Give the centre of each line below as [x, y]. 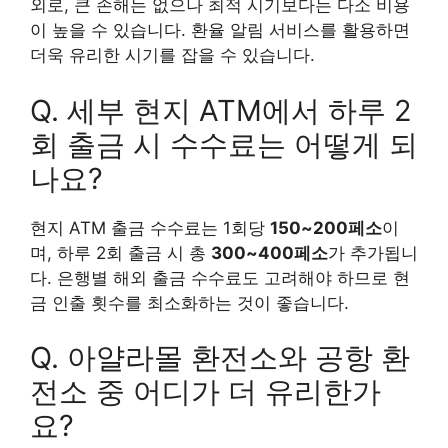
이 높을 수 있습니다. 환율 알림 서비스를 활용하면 [220, 30]
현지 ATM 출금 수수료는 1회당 [150, 227]
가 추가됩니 [373, 252]
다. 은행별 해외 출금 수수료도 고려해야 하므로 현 [220, 277]
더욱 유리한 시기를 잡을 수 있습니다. [172, 55]
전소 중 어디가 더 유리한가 [205, 392]
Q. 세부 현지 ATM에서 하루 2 [221, 110]
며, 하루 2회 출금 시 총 [120, 252]
